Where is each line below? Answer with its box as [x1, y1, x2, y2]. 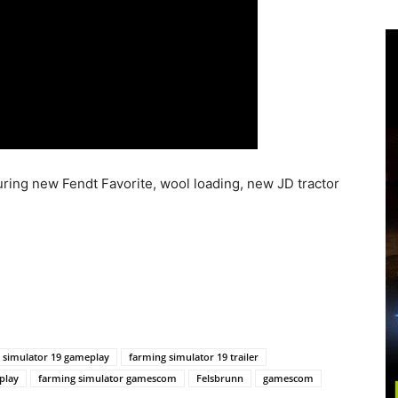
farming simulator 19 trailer [129, 350, 259, 363]
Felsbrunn [196, 371, 243, 385]
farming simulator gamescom [38, 371, 177, 385]
